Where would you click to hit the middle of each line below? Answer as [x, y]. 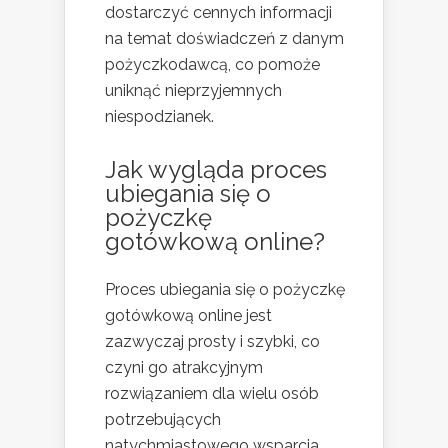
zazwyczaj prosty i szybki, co [212, 342]
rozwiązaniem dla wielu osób [212, 394]
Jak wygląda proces [216, 170]
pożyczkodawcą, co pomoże [212, 65]
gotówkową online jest [188, 316]
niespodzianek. [159, 117]
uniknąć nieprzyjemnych [193, 91]
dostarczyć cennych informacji [218, 13]
